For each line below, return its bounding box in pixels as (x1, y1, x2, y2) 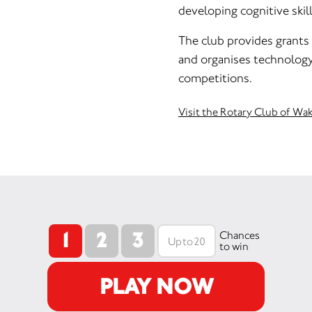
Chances (219, 228, 260, 242)
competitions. (178, 70, 252, 86)
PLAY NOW (99, 273, 213, 299)
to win (219, 240, 249, 253)
